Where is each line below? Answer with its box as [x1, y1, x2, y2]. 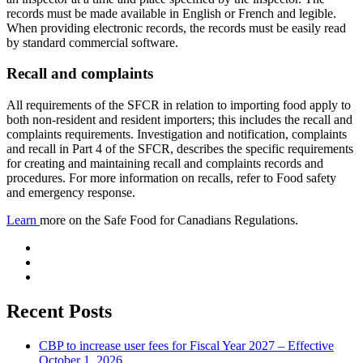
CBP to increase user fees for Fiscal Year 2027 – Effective [39, 339, 334, 352]
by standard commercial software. [6, 35, 178, 49]
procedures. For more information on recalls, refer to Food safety [6, 171, 336, 186]
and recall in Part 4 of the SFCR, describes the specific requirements [6, 142, 353, 156]
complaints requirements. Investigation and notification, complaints [6, 127, 347, 142]
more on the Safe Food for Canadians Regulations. [40, 213, 298, 228]
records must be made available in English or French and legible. [6, 6, 336, 20]
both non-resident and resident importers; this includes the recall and [6, 113, 352, 127]
